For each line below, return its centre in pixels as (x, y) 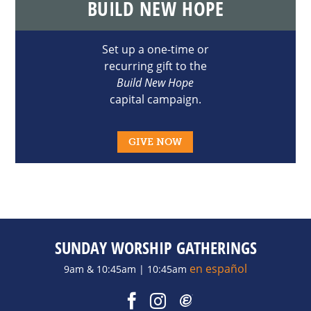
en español (218, 269)
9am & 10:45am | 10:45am (127, 269)
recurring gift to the (155, 66)
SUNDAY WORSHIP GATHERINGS (155, 247)
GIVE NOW (155, 142)
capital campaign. (155, 99)
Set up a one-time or (155, 49)
